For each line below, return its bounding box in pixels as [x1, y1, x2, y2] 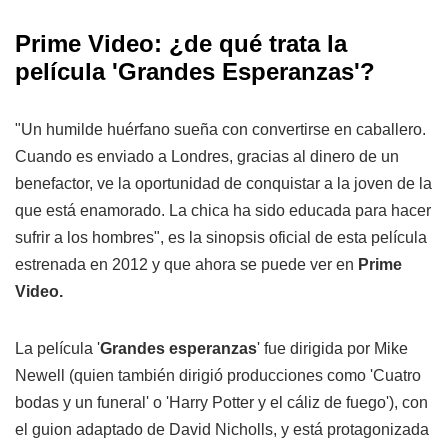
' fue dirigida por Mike [257, 340, 408, 358]
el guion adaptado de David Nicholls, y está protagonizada [15, 421, 429, 439]
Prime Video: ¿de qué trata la [15, 30, 347, 58]
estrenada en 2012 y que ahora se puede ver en [15, 256, 358, 274]
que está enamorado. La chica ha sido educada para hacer [15, 202, 431, 220]
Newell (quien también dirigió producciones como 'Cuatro [15, 367, 421, 385]
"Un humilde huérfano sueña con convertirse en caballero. [15, 121, 426, 139]
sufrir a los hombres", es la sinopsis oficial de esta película [15, 229, 427, 247]
